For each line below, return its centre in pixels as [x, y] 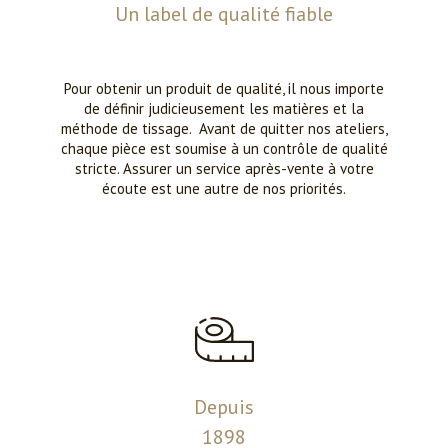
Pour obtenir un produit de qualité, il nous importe [224, 88]
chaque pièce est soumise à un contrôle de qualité [224, 148]
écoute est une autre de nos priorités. [224, 188]
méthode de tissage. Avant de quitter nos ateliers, [224, 128]
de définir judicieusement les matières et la [224, 108]
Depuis [224, 407]
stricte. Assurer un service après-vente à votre [224, 168]
